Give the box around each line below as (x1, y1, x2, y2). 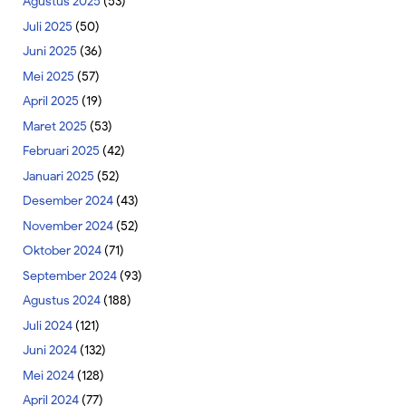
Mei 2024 (23, 367, 74, 383)
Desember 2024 (23, 193, 113, 209)
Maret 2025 (23, 118, 87, 134)
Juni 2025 (23, 43, 77, 60)
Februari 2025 (23, 143, 100, 159)
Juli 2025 (23, 18, 72, 34)
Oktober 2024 (23, 243, 101, 259)
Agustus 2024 (23, 293, 101, 309)
